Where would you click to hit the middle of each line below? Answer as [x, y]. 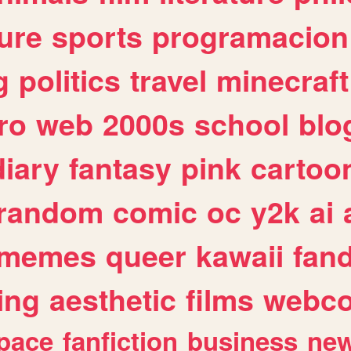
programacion [250, 36]
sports [97, 36]
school [242, 124]
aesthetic [113, 300]
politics [70, 80]
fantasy [120, 168]
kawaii [240, 256]
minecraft [282, 80]
